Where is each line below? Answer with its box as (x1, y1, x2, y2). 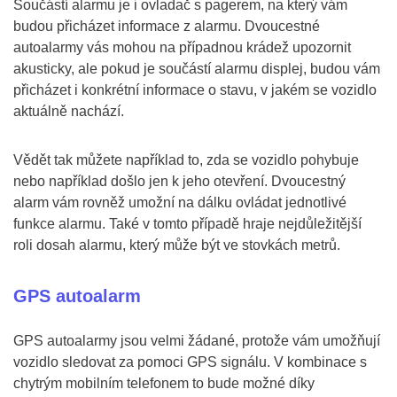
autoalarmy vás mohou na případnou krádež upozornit (13, 40, 351, 55)
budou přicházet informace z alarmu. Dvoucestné (13, 19, 320, 34)
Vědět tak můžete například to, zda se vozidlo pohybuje (13, 152, 359, 167)
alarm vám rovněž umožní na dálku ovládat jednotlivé (13, 195, 346, 210)
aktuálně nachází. (13, 104, 124, 119)
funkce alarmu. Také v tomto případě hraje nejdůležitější (13, 216, 362, 231)
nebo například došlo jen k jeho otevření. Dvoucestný (13, 174, 346, 189)
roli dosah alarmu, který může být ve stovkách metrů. (13, 237, 340, 253)
